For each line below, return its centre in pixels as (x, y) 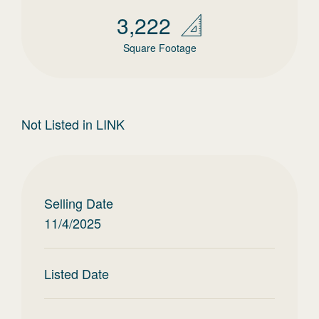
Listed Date (77, 273)
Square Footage (159, 48)
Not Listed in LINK (73, 124)
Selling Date (79, 203)
